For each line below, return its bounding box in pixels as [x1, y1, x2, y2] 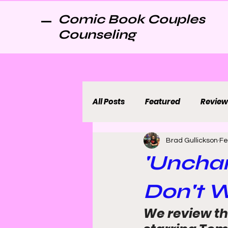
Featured [145, 96, 180, 107]
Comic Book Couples [58, 12, 205, 27]
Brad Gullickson [166, 136, 218, 144]
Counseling [58, 27, 136, 42]
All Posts [93, 96, 125, 107]
